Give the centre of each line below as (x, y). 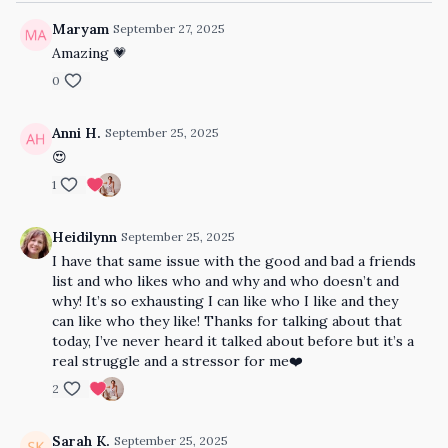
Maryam (80, 29)
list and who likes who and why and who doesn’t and (225, 281)
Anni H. (76, 133)
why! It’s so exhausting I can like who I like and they (225, 301)
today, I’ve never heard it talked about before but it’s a (233, 341)
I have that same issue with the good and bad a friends (234, 261)
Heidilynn (84, 237)
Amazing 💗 (89, 53)
